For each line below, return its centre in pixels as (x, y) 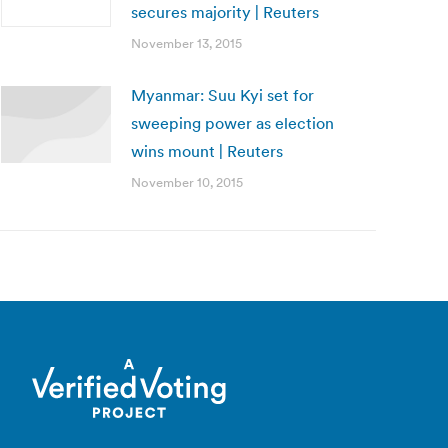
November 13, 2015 (186, 43)
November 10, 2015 (187, 182)
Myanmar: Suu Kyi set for (222, 95)
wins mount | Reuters (207, 151)
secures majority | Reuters (225, 12)
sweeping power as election (232, 123)
